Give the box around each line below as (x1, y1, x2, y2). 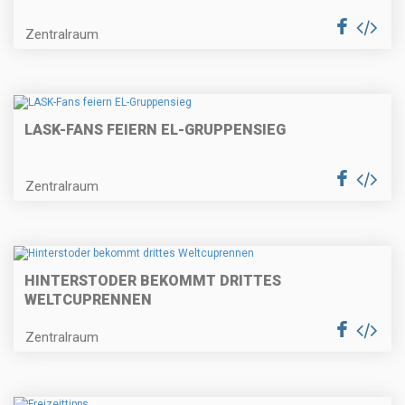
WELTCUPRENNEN (24, 291, 152, 308)
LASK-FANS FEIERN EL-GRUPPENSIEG (24, 120, 286, 138)
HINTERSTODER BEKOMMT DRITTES (24, 272, 281, 289)
